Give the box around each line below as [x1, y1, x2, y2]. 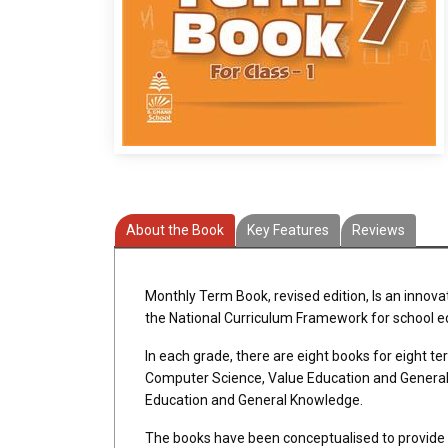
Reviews [352, 222, 405, 238]
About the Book [126, 222, 224, 238]
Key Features [247, 222, 329, 238]
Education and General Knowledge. [145, 392, 363, 408]
